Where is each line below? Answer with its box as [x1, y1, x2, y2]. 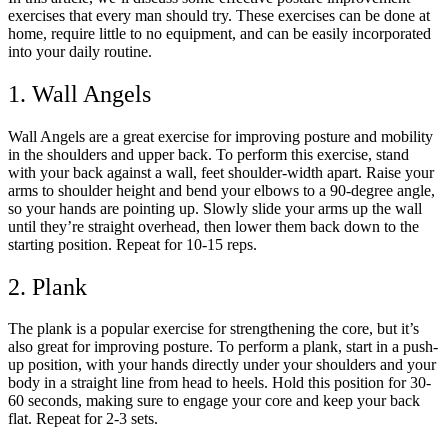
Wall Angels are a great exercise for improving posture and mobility [8, 127, 433, 145]
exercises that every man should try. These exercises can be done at [8, 6, 430, 24]
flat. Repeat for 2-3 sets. [8, 410, 158, 428]
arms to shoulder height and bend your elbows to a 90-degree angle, [8, 181, 435, 199]
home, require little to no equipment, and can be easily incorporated [8, 24, 431, 42]
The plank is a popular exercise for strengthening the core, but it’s [8, 320, 419, 338]
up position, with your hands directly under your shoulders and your [8, 356, 436, 374]
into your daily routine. [8, 42, 152, 60]
